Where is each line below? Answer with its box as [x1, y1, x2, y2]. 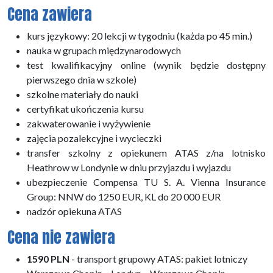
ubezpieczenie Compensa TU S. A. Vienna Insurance [27, 175, 266, 188]
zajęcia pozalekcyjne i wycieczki [27, 132, 161, 144]
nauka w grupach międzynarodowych [27, 44, 181, 56]
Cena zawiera [7, 2, 92, 26]
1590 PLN [27, 252, 69, 264]
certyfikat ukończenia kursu [27, 102, 144, 115]
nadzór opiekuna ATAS [27, 205, 122, 217]
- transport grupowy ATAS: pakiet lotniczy [69, 252, 247, 264]
